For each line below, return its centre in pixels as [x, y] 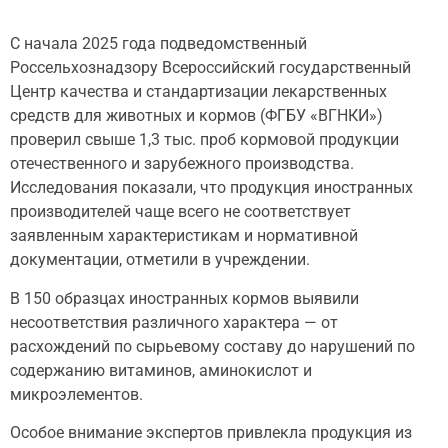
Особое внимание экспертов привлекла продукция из [211, 433]
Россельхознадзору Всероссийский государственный [210, 68]
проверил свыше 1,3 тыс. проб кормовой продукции [204, 140]
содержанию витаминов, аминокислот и [161, 370]
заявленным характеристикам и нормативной [184, 236]
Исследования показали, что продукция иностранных [211, 188]
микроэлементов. [76, 394]
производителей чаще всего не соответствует [180, 212]
